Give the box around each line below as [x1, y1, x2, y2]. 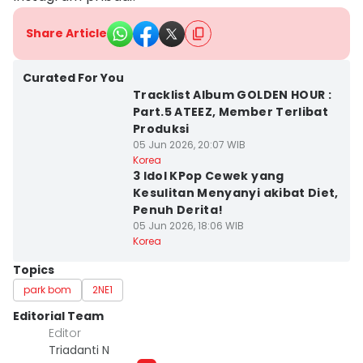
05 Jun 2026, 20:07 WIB [132, 138, 246, 152]
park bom [23, 283, 71, 297]
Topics [13, 262, 54, 278]
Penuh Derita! [132, 202, 224, 218]
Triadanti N [49, 342, 109, 358]
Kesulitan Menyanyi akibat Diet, [132, 185, 339, 201]
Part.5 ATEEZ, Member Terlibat [132, 104, 329, 120]
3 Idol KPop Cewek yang [132, 168, 284, 184]
